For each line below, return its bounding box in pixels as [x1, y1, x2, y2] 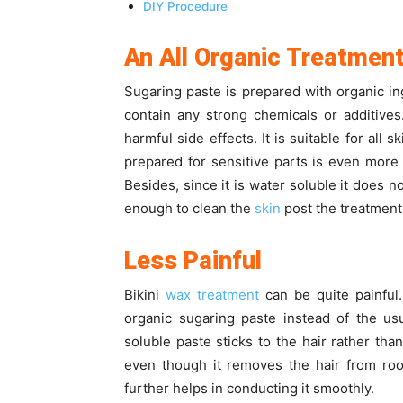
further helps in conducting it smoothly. [124, 380, 374, 397]
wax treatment [166, 286, 260, 303]
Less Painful [124, 246, 262, 275]
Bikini [124, 286, 166, 303]
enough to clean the [124, 200, 255, 217]
